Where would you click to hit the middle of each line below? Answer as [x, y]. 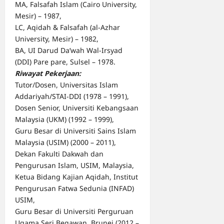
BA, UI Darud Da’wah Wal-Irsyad [69, 50]
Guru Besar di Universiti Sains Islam [75, 131]
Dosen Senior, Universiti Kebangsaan [77, 108]
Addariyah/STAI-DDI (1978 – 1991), [72, 96]
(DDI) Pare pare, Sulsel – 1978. [65, 62]
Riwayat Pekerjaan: [48, 73]
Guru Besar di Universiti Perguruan [74, 211]
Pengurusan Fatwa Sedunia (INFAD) [74, 188]
